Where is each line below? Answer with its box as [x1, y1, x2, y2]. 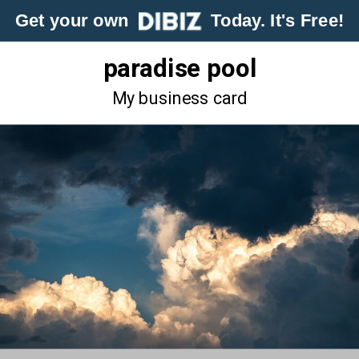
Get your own [14, 10, 139, 31]
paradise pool [103, 50, 256, 88]
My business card [111, 87, 248, 112]
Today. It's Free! [201, 10, 345, 31]
